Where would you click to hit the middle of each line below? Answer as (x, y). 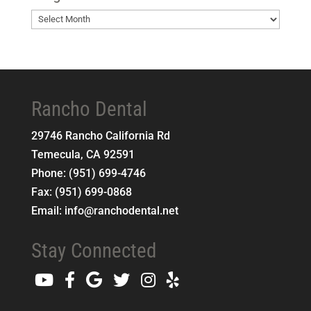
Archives (52, 36)
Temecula (56, 154)
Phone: (50, 173)
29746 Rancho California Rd (100, 135)
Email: (48, 210)
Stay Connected (93, 250)
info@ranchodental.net (121, 210)
